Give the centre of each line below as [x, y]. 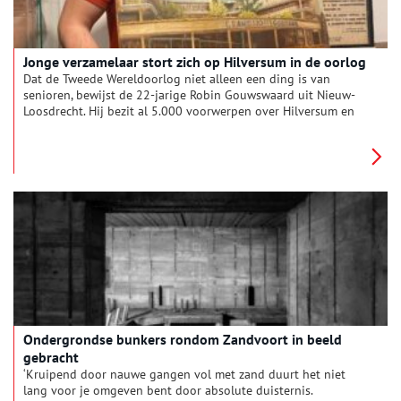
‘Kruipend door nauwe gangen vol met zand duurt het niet [184, 374]
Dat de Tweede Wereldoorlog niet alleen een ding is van [177, 79]
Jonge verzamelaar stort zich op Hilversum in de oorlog [195, 62]
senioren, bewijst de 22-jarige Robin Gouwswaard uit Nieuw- [189, 95]
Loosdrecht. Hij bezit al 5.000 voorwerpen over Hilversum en [189, 111]
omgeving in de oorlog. [88, 127]
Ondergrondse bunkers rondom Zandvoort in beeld [183, 339]
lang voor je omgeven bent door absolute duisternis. [168, 390]
